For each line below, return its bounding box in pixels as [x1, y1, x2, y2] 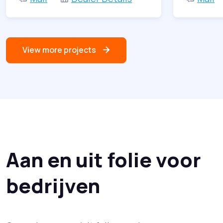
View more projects [22, 44, 96, 56]
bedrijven [6, 171, 100, 199]
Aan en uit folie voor [6, 145, 201, 173]
